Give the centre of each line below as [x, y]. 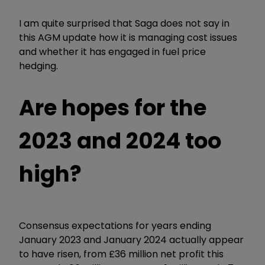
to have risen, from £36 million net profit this [121, 254]
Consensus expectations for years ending [115, 225]
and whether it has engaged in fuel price [112, 51]
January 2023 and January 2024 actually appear [131, 240]
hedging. [40, 66]
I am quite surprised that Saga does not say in [124, 23]
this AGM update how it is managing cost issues [128, 37]
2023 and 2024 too [120, 140]
